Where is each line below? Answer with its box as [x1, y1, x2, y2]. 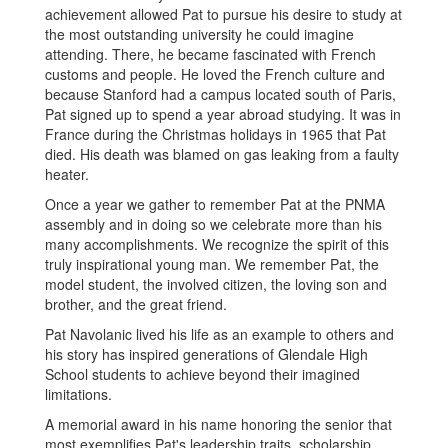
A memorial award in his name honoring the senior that [45, 414, 392, 434]
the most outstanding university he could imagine [45, 24, 354, 44]
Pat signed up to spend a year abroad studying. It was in [45, 104, 401, 124]
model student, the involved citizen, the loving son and [45, 274, 387, 294]
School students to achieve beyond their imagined [45, 364, 360, 384]
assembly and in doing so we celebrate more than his [45, 214, 382, 234]
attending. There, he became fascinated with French [45, 44, 376, 64]
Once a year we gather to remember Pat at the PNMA [45, 194, 385, 214]
